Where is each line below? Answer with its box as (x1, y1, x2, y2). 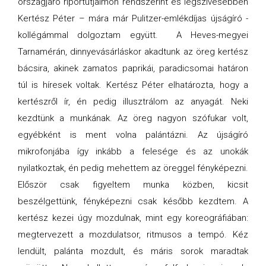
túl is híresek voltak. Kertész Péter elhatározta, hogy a (18, 79, 248, 90)
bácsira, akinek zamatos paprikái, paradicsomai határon (18, 62, 248, 74)
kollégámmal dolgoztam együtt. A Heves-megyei (18, 29, 248, 40)
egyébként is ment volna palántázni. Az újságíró (18, 129, 248, 140)
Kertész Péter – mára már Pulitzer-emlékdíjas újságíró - (18, 12, 248, 24)
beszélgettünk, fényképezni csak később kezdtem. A (18, 195, 248, 207)
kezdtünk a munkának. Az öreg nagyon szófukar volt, (18, 112, 248, 123)
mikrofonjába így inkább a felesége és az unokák (18, 145, 248, 157)
